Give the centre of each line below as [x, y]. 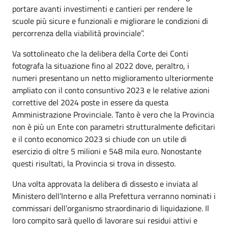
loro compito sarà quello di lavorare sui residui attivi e [105, 220]
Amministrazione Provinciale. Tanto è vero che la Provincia [113, 115]
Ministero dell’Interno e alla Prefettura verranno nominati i [114, 196]
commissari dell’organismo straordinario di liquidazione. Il [111, 208]
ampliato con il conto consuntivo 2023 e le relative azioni [111, 90]
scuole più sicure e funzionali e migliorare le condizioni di [110, 21]
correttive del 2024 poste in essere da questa [90, 102]
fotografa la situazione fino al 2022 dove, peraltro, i [101, 66]
